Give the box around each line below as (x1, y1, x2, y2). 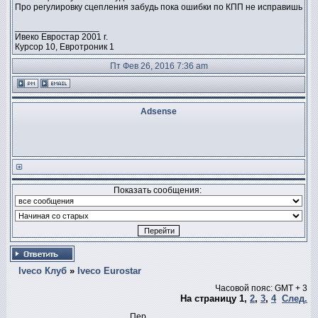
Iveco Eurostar (77, 265, 141, 276)
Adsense (141, 106, 177, 116)
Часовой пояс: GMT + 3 (215, 283, 307, 293)
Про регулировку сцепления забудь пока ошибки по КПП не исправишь (15, 2, 302, 12)
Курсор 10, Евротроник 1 (15, 42, 114, 52)
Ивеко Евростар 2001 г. (15, 32, 108, 42)
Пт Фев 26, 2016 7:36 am (109, 61, 208, 71)
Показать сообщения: (114, 185, 204, 195)
